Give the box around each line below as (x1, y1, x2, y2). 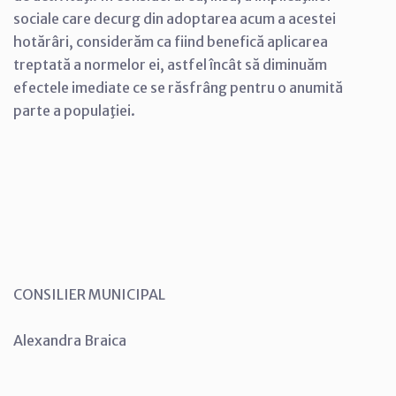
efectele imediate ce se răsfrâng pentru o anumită (13, 79, 343, 96)
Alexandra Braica (13, 331, 126, 349)
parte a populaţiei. (13, 102, 135, 119)
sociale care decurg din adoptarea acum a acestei (13, 10, 336, 27)
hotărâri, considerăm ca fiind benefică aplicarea (13, 33, 328, 50)
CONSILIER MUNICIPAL (13, 286, 165, 303)
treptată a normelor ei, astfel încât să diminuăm (13, 56, 327, 73)
